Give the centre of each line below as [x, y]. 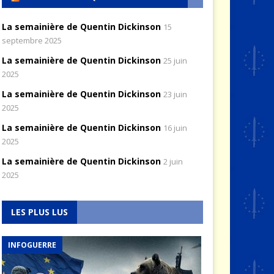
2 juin [173, 161]
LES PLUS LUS [39, 212]
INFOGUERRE [32, 245]
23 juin [175, 94]
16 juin [175, 128]
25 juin [175, 60]
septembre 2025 [31, 40]
